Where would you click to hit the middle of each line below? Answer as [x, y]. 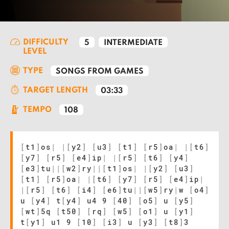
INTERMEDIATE [133, 43]
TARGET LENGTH [55, 90]
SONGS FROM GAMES [100, 72]
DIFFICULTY [46, 42]
